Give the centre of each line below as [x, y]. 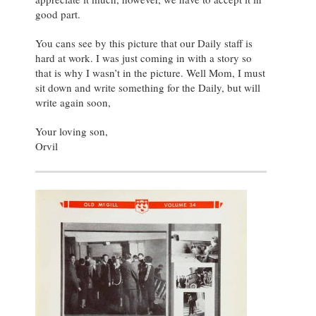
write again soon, [73, 102]
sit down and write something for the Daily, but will [148, 87]
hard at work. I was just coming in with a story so [144, 57]
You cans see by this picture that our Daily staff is [144, 43]
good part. [58, 14]
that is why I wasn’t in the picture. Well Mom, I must [150, 72]
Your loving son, [72, 131]
